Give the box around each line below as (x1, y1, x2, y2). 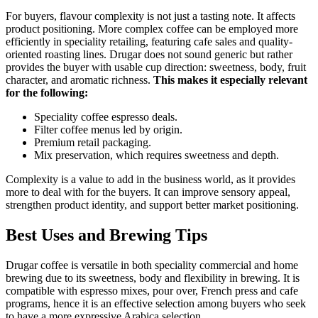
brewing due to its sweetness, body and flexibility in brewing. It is (6, 272, 300, 285)
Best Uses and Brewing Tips (6, 226, 207, 245)
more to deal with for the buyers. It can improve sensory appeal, (6, 186, 290, 199)
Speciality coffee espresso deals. (34, 111, 177, 124)
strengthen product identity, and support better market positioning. (6, 199, 299, 212)
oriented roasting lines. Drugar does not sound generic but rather (6, 48, 292, 61)
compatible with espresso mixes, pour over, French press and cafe (6, 285, 298, 297)
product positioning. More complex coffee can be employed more (6, 23, 298, 35)
